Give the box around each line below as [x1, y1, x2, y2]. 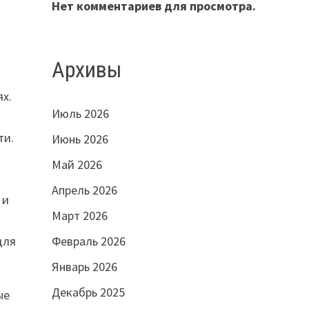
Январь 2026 [51, 259, 117, 275]
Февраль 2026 [51, 233, 126, 250]
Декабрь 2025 [51, 284, 125, 301]
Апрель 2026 [51, 182, 117, 199]
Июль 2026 [51, 106, 109, 122]
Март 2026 [51, 208, 108, 224]
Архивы [51, 56, 122, 83]
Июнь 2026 [51, 131, 108, 148]
